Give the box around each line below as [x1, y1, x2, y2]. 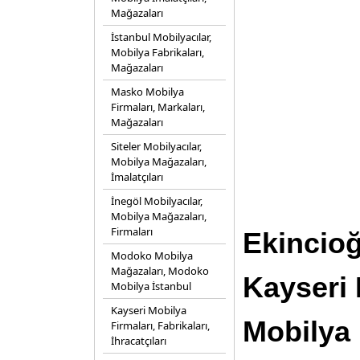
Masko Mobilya [111, 84, 184, 99]
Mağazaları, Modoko [111, 264, 209, 278]
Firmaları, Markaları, [111, 100, 205, 114]
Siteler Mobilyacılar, [111, 139, 202, 153]
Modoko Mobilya [111, 248, 193, 263]
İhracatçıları [111, 333, 166, 348]
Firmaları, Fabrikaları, [111, 318, 210, 333]
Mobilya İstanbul [111, 279, 191, 293]
